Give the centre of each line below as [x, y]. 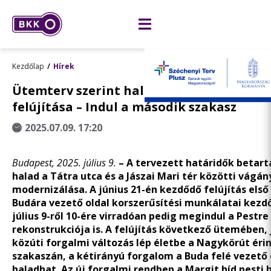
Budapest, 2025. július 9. [65, 163]
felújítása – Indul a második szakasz [124, 107]
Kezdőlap [28, 66]
